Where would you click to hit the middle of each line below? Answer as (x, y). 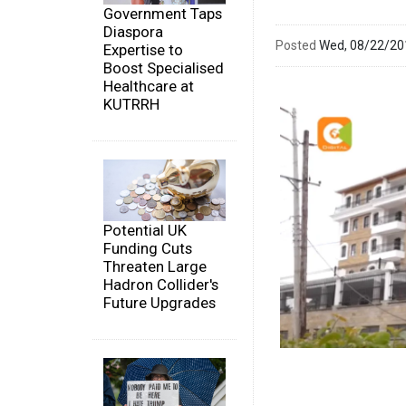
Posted (296, 45)
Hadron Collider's (161, 284)
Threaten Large (155, 266)
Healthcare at (149, 87)
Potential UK (145, 230)
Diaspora (133, 32)
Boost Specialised (164, 68)
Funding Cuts (148, 248)
